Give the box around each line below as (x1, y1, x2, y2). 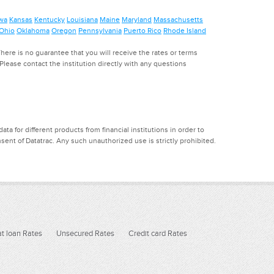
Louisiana (67, 15, 98, 24)
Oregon (51, 26, 76, 35)
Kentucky (34, 15, 65, 24)
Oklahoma (17, 26, 50, 35)
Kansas (9, 15, 32, 24)
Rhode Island (163, 26, 206, 35)
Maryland (122, 15, 152, 24)
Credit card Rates (128, 228, 187, 238)
